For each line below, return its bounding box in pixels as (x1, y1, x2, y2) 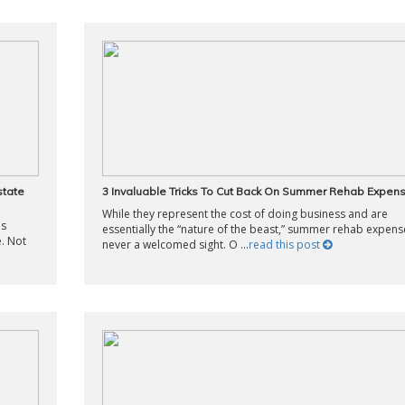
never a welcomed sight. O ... (101, 237, 249, 252)
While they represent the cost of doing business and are (101, 206, 388, 221)
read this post (248, 237, 323, 252)
